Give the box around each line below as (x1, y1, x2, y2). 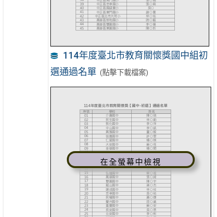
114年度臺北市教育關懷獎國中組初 (62, 49, 208, 61)
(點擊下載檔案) (99, 68, 148, 77)
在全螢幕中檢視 (100, 158, 162, 167)
